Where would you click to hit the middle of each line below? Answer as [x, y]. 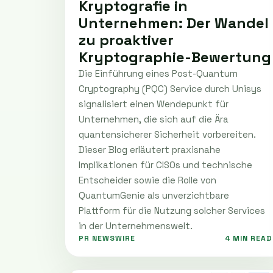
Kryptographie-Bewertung [175, 57]
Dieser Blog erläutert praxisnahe [150, 149]
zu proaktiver [126, 40]
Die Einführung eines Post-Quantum [158, 73]
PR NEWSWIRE [107, 238]
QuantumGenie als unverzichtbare [154, 195]
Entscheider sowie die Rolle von [147, 180]
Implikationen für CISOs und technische [165, 165]
